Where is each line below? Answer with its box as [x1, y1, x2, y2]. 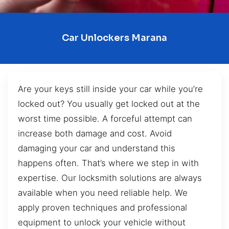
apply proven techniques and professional [18, 202, 187, 213]
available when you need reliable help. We [18, 187, 188, 198]
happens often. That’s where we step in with [18, 157, 199, 168]
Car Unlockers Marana [62, 32, 167, 44]
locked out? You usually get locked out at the [18, 98, 200, 109]
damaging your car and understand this [18, 143, 175, 153]
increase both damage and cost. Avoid [18, 128, 172, 139]
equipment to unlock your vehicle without [18, 217, 186, 227]
